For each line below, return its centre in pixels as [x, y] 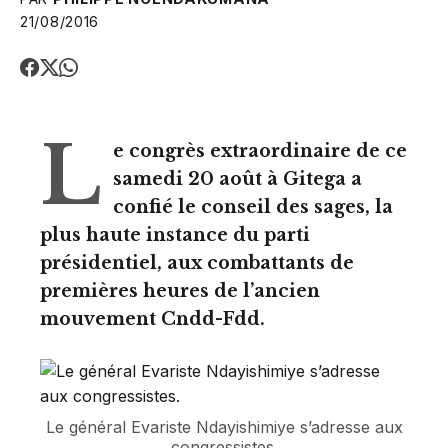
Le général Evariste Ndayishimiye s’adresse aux [224, 427]
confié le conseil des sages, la [253, 207]
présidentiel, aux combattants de [197, 263]
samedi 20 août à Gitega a [237, 179]
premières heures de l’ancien [180, 291]
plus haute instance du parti [175, 235]
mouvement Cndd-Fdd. [152, 319]
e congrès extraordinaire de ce [260, 151]
